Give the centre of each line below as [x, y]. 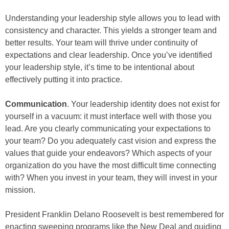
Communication [36, 104]
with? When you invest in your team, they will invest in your [111, 178]
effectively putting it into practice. [64, 79]
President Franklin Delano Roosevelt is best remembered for [114, 214]
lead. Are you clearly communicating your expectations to [108, 129]
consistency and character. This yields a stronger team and [111, 30]
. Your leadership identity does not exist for [143, 104]
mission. [20, 190]
